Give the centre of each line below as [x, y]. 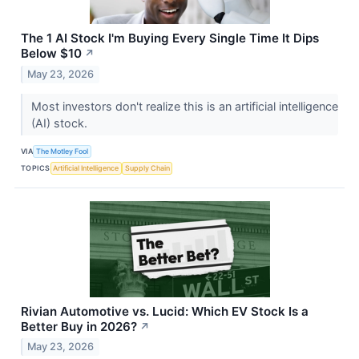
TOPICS [36, 168]
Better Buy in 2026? [79, 326]
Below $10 [51, 53]
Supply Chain [147, 168]
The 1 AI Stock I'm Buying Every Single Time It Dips [170, 38]
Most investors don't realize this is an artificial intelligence [184, 106]
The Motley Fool [63, 151]
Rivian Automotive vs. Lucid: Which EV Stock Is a [165, 311]
